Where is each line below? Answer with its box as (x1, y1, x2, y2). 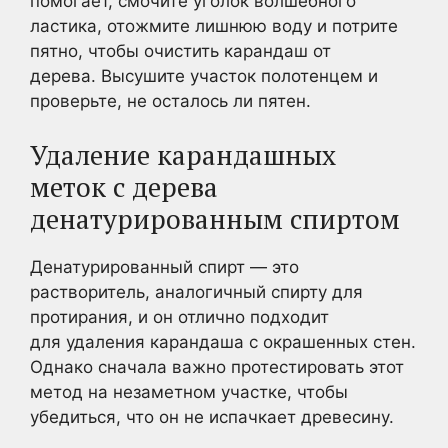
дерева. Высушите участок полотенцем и (30, 65, 378, 86)
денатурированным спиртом (30, 201, 400, 237)
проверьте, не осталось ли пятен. (30, 90, 311, 111)
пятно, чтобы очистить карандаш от (30, 40, 331, 61)
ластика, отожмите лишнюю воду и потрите (30, 15, 398, 36)
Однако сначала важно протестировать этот (30, 357, 404, 377)
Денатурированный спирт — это (30, 257, 299, 277)
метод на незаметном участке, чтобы (30, 382, 348, 402)
